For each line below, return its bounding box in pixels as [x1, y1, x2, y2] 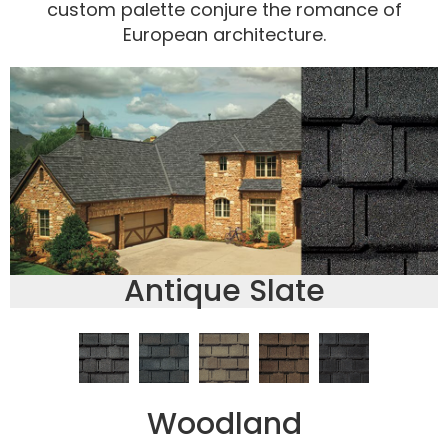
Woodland [146, 402, 302, 445]
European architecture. [122, 21, 326, 47]
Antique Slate [123, 269, 325, 312]
